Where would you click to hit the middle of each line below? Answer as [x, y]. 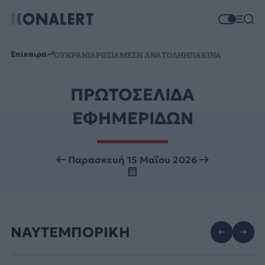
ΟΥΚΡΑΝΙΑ [75, 55]
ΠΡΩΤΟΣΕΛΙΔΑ [132, 95]
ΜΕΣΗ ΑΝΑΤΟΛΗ [151, 55]
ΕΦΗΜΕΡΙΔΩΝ [132, 119]
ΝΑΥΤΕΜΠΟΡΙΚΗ [70, 232]
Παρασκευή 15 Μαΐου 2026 [132, 159]
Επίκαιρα [28, 54]
